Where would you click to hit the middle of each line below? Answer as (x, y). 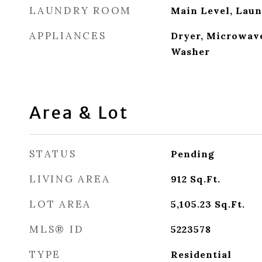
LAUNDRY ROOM (80, 11)
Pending (192, 154)
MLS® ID (57, 229)
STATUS (53, 154)
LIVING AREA (70, 179)
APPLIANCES (68, 36)
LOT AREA (60, 204)
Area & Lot (79, 113)
